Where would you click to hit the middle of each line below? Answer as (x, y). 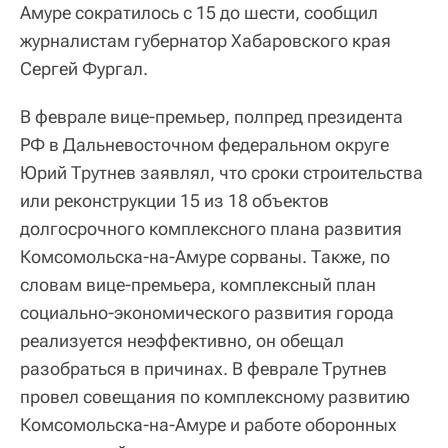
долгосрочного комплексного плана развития (211, 229)
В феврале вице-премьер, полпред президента (211, 117)
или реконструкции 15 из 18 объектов (174, 201)
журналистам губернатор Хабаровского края (205, 41)
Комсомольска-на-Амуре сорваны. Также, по (205, 257)
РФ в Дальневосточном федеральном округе (204, 145)
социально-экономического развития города (207, 313)
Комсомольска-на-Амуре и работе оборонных (208, 425)
